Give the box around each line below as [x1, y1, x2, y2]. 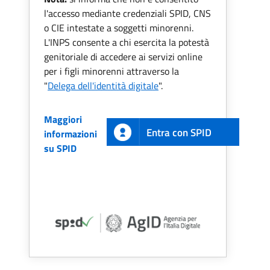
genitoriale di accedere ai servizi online [44, 49, 202, 64]
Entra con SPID [146, 124, 212, 140]
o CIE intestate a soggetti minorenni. [44, 20, 193, 35]
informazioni [44, 126, 97, 141]
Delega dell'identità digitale [48, 78, 159, 93]
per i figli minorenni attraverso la [44, 63, 179, 78]
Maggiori [44, 111, 82, 127]
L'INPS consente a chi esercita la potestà [44, 34, 209, 49]
